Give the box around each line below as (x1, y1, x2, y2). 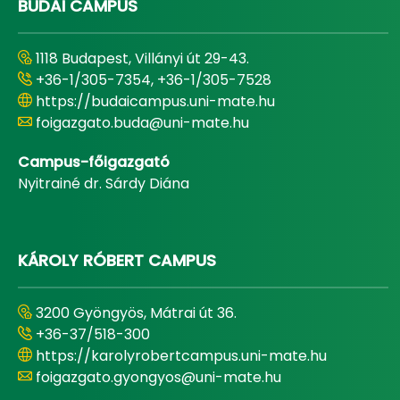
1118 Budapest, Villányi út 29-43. (36, 48, 249, 69)
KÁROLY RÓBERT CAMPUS (18, 249, 216, 271)
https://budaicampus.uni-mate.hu (36, 91, 275, 112)
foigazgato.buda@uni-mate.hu (36, 112, 249, 133)
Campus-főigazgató (18, 152, 170, 172)
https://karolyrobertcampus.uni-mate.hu (36, 346, 327, 366)
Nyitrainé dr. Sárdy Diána (18, 173, 189, 194)
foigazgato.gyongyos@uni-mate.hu (36, 367, 281, 387)
